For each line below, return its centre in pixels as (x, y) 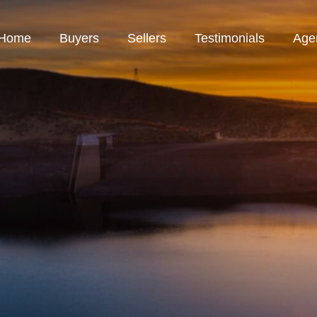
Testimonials (230, 38)
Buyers (79, 38)
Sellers (147, 38)
